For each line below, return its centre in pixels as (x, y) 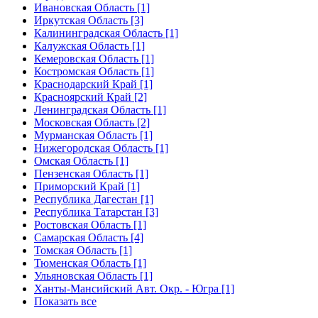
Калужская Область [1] (89, 45)
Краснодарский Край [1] (93, 84)
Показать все (65, 301)
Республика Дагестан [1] (94, 199)
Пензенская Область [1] (91, 173)
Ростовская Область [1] (90, 224)
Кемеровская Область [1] (94, 58)
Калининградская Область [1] (106, 33)
